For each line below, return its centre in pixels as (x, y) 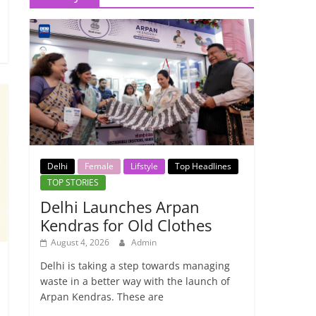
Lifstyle (145, 166)
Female (99, 166)
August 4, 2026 (80, 242)
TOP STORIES (73, 182)
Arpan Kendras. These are (102, 296)
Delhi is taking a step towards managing (135, 265)
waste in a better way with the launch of (135, 281)
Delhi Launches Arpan (120, 206)
